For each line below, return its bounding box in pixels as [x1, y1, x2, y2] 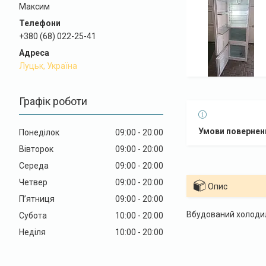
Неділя [19, 227, 46, 237]
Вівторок [19, 144, 53, 154]
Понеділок [19, 127, 59, 137]
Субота [19, 210, 47, 220]
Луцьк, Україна [19, 61, 77, 71]
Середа [19, 160, 49, 170]
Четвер [19, 177, 47, 187]
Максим [19, 1, 50, 11]
